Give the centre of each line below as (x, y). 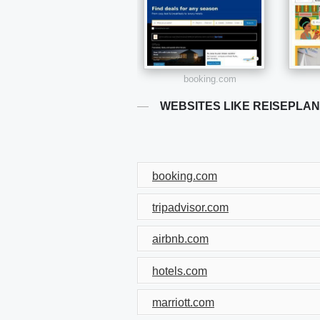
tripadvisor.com (190, 208)
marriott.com (183, 303)
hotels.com (180, 271)
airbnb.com (180, 239)
